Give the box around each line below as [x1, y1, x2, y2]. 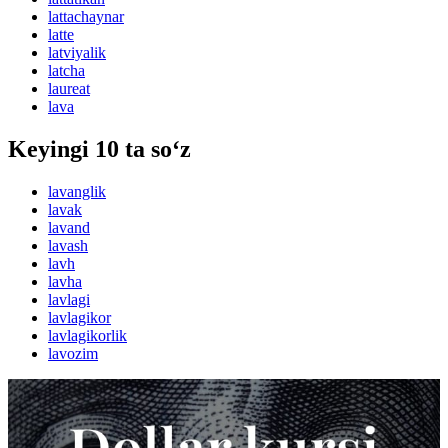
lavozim [48, 345, 98, 363]
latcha [48, 62, 85, 80]
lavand [48, 219, 90, 237]
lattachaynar [48, 8, 124, 26]
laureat [48, 80, 90, 98]
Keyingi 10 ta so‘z [8, 136, 191, 163]
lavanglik [48, 183, 106, 201]
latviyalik [48, 44, 106, 62]
